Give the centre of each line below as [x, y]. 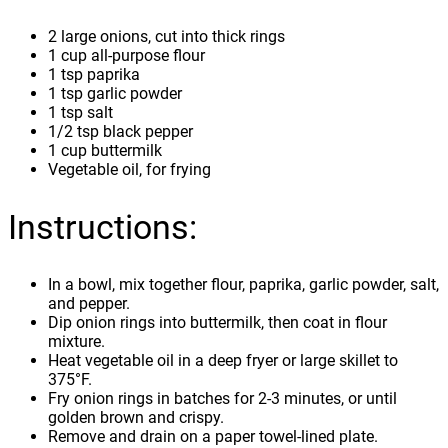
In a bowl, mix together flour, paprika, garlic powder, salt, [243, 285]
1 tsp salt [80, 112]
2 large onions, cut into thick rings [166, 36]
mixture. [76, 342]
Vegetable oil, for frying [129, 169]
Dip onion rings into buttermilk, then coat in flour [217, 323]
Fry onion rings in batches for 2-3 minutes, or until [222, 399]
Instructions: [102, 227]
